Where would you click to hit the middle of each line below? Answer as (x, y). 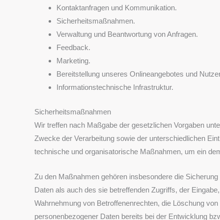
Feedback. (73, 47)
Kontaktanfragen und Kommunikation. (117, 8)
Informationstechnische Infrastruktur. (115, 87)
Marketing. (73, 61)
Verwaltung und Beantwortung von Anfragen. (127, 34)
